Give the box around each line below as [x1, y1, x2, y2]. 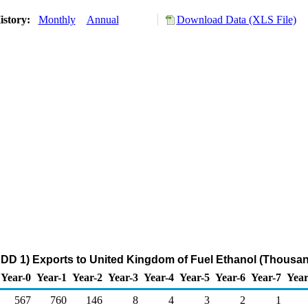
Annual [86, 14, 119, 25]
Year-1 [36, 272, 67, 283]
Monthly [38, 14, 76, 25]
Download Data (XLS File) [176, 14, 296, 25]
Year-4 [144, 272, 174, 283]
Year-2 [72, 272, 102, 283]
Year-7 [251, 272, 281, 283]
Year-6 [215, 272, 245, 283]
